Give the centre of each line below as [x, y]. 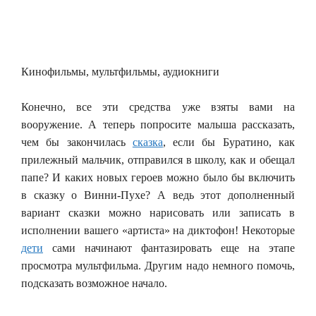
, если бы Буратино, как [229, 142]
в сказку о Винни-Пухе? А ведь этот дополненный [158, 195]
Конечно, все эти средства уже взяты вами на [158, 107]
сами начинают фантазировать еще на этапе [169, 248]
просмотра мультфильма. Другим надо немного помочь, [158, 265]
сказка [147, 142]
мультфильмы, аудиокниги [156, 71]
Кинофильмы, [56, 71]
